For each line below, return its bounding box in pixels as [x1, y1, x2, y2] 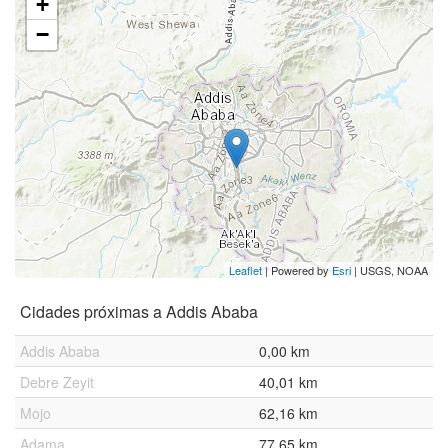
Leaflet [229, 262, 262, 278]
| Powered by [262, 262, 332, 278]
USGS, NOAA [360, 262, 428, 278]
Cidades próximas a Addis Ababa [20, 300, 258, 323]
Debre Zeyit [20, 372, 94, 392]
